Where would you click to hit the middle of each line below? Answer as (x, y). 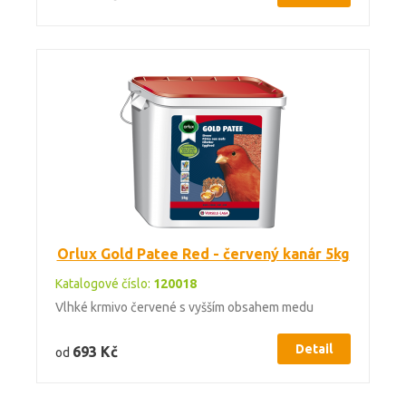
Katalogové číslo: (104, 284)
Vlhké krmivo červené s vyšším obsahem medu (184, 307)
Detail (314, 349)
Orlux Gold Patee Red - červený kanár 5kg (203, 254)
